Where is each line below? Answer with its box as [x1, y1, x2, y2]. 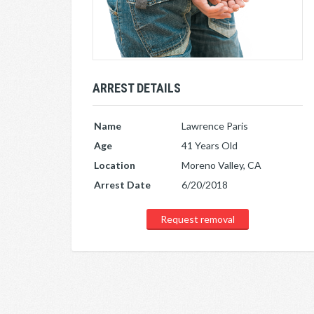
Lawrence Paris [182, 119, 248, 132]
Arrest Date [94, 178, 151, 191]
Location [94, 158, 135, 171]
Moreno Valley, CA [182, 158, 261, 171]
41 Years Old [182, 139, 238, 151]
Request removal [161, 212, 235, 225]
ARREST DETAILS [93, 80, 181, 95]
